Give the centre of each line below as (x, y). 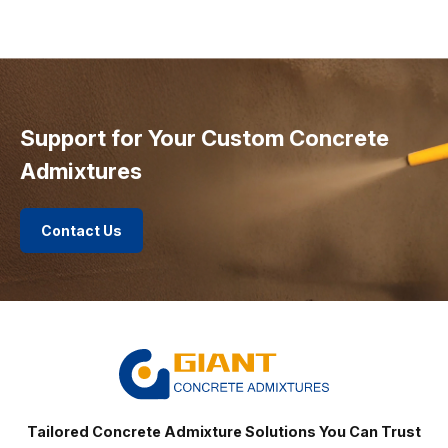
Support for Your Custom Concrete (204, 138)
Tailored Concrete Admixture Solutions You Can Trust (224, 431)
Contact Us (82, 231)
